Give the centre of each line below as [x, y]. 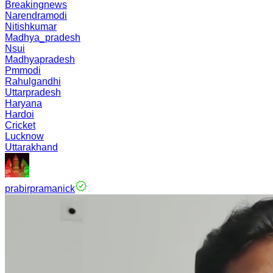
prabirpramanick [40, 189]
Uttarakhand [31, 147]
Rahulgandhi [33, 81]
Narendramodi [36, 16]
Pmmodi [23, 70]
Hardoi [19, 114]
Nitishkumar [31, 27]
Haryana [23, 103]
